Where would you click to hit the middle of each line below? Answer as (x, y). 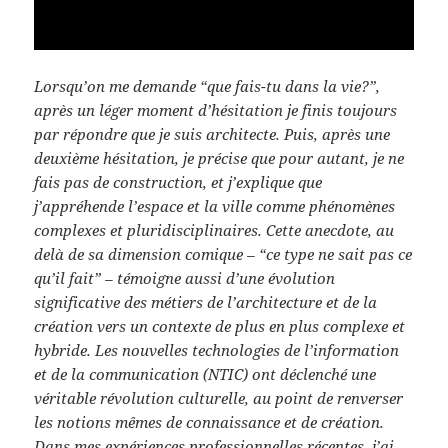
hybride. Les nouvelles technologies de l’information (217, 349)
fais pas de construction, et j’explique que (178, 181)
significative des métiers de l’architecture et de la (206, 301)
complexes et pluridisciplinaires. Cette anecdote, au (214, 229)
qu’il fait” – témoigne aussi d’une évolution (185, 277)
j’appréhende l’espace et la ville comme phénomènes (215, 205)
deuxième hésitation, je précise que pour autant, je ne (219, 157)
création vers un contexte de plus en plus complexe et (220, 325)
